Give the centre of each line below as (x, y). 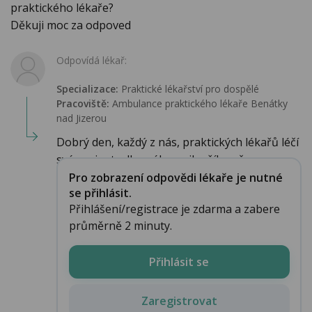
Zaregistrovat (179, 301)
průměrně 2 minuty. (120, 225)
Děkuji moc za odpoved (71, 25)
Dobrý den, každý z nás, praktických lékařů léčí (178, 142)
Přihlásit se (179, 262)
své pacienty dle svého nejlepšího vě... (154, 160)
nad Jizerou (81, 118)
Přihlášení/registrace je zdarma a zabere (174, 209)
